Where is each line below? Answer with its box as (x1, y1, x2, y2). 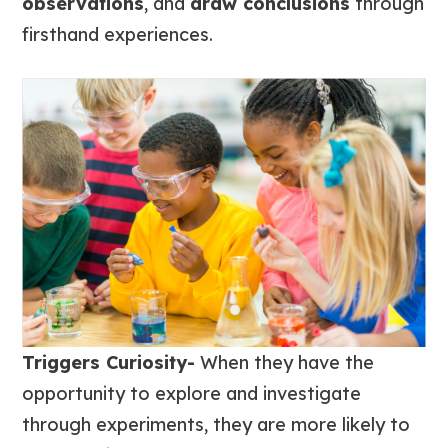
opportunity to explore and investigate (22, 381, 362, 405)
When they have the (195, 350, 375, 374)
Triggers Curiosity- (22, 350, 196, 374)
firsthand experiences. (22, 23, 214, 47)
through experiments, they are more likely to (22, 412, 411, 436)
